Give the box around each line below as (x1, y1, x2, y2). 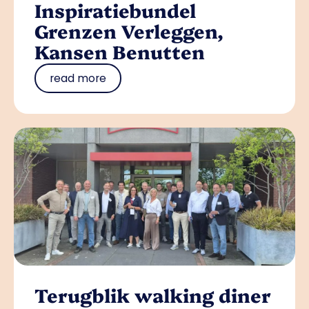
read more (50, 71, 106, 86)
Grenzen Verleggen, (34, 18, 223, 44)
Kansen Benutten (34, 39, 205, 65)
